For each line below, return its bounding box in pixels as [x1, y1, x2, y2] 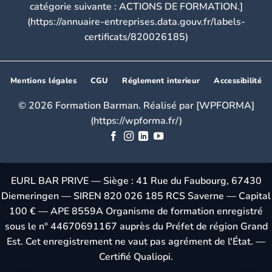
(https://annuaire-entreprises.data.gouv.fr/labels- [27, 15, 245, 29]
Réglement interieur [122, 75, 200, 87]
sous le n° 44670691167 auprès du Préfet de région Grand [4, 220, 268, 234]
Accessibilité [214, 75, 262, 87]
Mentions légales [10, 75, 76, 87]
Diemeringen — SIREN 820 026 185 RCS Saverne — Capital [1, 189, 271, 203]
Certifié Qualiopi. [99, 250, 173, 264]
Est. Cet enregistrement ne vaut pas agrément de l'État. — [7, 235, 265, 249]
